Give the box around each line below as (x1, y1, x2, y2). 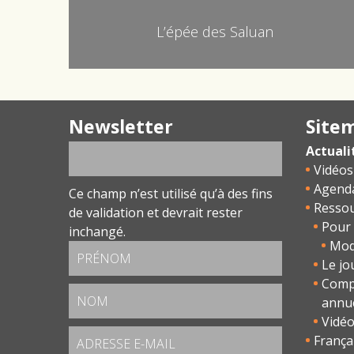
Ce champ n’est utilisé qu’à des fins (69, 184, 273, 202)
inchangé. (69, 222, 126, 240)
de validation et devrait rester (69, 203, 243, 221)
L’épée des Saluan (156, 21, 273, 41)
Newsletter (69, 113, 173, 139)
